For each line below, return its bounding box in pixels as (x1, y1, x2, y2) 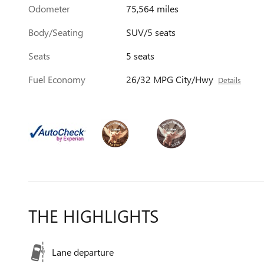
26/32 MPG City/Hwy (126, 73, 214, 85)
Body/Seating (28, 26, 83, 38)
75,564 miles (126, 2, 179, 15)
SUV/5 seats (126, 26, 176, 38)
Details (218, 75, 242, 85)
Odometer (28, 2, 70, 15)
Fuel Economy (28, 73, 85, 85)
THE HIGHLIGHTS (28, 204, 159, 228)
